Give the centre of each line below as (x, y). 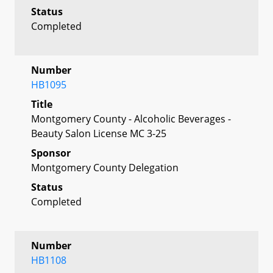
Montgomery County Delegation (105, 167)
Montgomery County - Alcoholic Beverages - (131, 119)
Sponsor (51, 153)
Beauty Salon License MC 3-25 (99, 133)
